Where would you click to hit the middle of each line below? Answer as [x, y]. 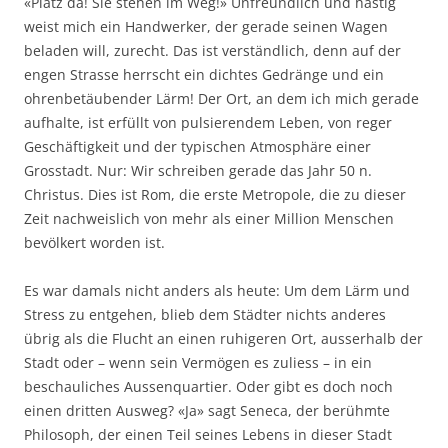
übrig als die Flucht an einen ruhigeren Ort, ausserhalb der [223, 338]
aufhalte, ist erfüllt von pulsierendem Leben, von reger [208, 122]
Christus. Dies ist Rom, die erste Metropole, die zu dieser [215, 194]
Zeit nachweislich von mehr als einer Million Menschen [209, 218]
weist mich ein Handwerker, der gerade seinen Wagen [206, 26]
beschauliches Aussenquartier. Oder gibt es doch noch [208, 386]
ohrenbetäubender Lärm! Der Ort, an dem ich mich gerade [221, 98]
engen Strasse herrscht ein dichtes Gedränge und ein [204, 74]
